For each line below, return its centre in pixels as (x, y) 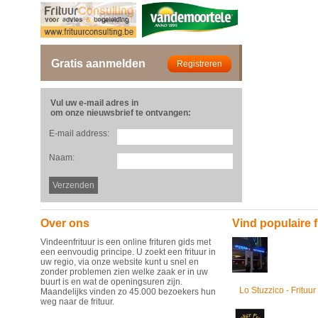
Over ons (65, 223)
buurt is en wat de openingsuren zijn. (111, 282)
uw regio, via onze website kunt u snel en (120, 262)
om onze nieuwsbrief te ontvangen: (121, 113)
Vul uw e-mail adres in (94, 103)
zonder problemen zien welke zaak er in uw (124, 272)
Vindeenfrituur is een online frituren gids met (126, 242)
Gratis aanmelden (98, 64)
